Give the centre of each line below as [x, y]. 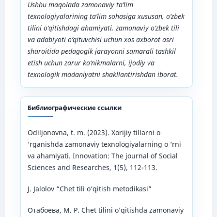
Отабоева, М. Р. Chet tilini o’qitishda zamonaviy [105, 210]
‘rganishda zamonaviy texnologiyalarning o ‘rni [104, 144]
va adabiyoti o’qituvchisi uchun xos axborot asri [101, 39]
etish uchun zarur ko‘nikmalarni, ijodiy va [91, 62]
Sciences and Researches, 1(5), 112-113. [92, 167]
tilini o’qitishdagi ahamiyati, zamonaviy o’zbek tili [103, 28]
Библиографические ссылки [74, 107]
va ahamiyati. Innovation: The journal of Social [102, 155]
